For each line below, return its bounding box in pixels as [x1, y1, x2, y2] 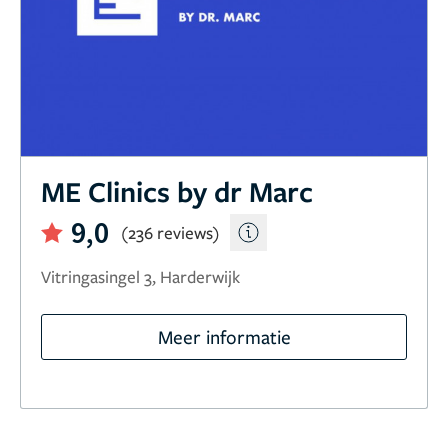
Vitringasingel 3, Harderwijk [41, 264, 240, 288]
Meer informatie [157, 323, 291, 349]
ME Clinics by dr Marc [41, 171, 313, 210]
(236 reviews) [121, 220, 220, 244]
